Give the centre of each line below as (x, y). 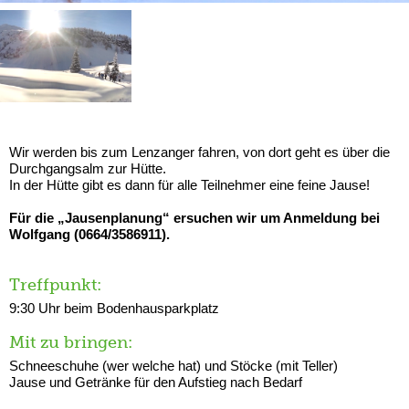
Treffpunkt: (55, 285)
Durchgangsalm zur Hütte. (88, 169)
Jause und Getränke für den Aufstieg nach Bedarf (156, 383)
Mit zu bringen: (71, 343)
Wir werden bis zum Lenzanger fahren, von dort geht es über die (199, 152)
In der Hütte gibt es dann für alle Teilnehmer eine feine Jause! (189, 185)
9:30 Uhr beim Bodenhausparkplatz (114, 309)
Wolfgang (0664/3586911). (89, 235)
